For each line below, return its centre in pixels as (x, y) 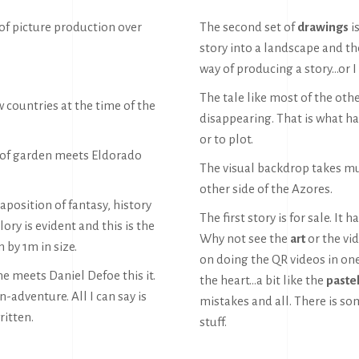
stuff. (213, 322)
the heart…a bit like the (263, 280)
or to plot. (226, 139)
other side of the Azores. (266, 189)
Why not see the (245, 238)
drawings (323, 27)
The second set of (248, 27)
